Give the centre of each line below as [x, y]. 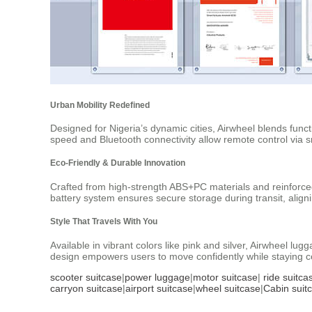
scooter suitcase [86, 277]
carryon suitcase [86, 288]
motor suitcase [225, 277]
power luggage [157, 277]
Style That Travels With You [104, 221]
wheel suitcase [228, 288]
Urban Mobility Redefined [100, 104]
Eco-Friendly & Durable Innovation [118, 163]
